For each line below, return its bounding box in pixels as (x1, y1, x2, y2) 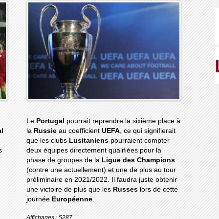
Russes (112, 185, 140, 193)
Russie (33, 127, 59, 134)
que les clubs (26, 136, 69, 144)
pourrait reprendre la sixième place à (66, 117, 180, 125)
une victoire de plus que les (26, 185, 113, 193)
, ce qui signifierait (119, 127, 175, 134)
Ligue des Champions (101, 156, 175, 164)
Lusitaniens (68, 136, 110, 144)
